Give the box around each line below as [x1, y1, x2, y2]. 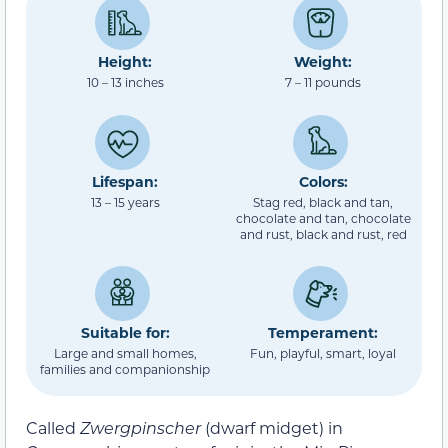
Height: [98, 52, 152, 72]
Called [26, 417, 80, 439]
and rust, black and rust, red [239, 225, 407, 242]
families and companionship [40, 361, 210, 377]
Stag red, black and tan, [253, 193, 393, 210]
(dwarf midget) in [201, 417, 343, 439]
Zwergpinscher [80, 417, 201, 439]
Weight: [294, 52, 352, 72]
